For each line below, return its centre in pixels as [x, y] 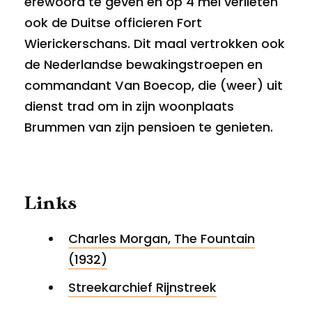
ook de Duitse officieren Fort [113, 23]
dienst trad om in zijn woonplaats [129, 107]
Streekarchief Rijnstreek [142, 288]
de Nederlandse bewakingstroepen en [143, 65]
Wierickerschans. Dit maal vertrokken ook [155, 44]
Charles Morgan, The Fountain [162, 239]
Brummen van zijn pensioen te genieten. [149, 127]
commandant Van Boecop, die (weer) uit [154, 86]
